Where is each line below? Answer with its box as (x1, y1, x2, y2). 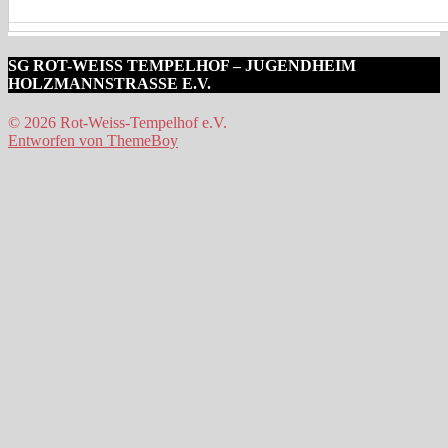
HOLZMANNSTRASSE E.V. (8, 74, 211, 92)
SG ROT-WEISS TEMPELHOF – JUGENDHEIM (8, 56, 356, 74)
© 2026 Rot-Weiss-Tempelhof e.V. (8, 114, 227, 132)
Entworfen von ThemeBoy (8, 132, 178, 150)
